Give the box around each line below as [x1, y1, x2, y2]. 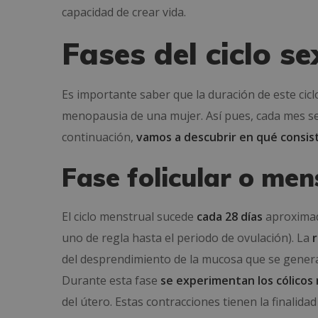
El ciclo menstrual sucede [62, 209, 197, 224]
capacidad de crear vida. [62, 4, 186, 20]
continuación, [62, 129, 136, 145]
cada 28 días [197, 209, 263, 224]
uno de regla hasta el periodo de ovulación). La [62, 230, 312, 246]
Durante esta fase [62, 273, 160, 288]
